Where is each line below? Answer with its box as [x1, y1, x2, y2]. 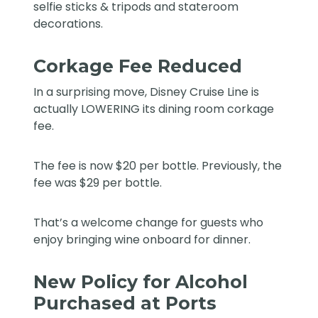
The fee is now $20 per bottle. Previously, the [33, 158, 283, 175]
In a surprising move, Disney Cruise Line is [33, 84, 260, 101]
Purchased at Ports [33, 292, 217, 314]
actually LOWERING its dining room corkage [33, 101, 275, 118]
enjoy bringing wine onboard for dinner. [33, 231, 251, 248]
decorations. [33, 16, 104, 33]
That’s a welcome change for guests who [33, 214, 264, 231]
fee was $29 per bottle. [33, 175, 163, 192]
